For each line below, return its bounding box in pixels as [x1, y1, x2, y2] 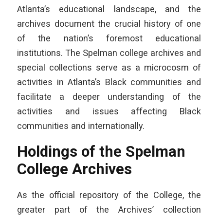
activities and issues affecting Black [17, 106, 201, 116]
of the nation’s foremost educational [17, 33, 201, 43]
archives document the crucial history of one [17, 18, 201, 29]
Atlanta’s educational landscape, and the [17, 3, 201, 14]
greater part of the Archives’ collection [17, 204, 201, 215]
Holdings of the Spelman [17, 142, 185, 161]
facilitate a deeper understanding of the [17, 91, 201, 102]
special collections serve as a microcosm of [17, 62, 201, 73]
